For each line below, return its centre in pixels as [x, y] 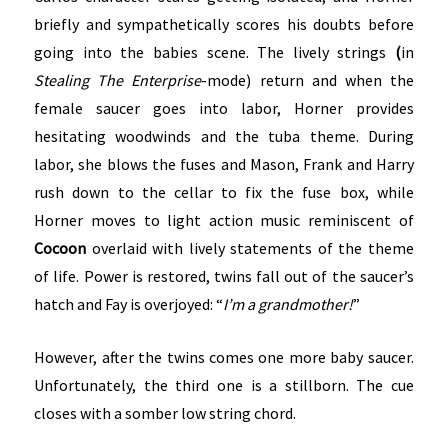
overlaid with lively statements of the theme [250, 247]
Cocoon [60, 247]
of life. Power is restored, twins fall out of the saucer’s [224, 275]
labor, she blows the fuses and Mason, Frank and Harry [224, 163]
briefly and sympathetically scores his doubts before [224, 23]
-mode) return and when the [307, 79]
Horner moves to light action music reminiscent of [224, 219]
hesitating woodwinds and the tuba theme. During [224, 135]
